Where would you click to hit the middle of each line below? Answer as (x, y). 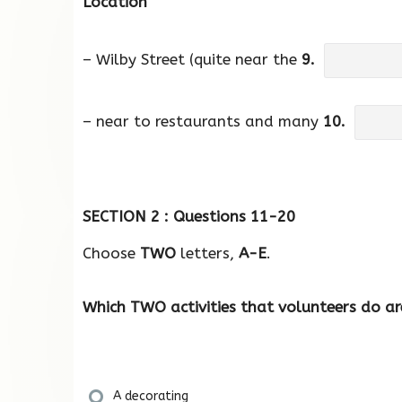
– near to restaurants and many (203, 121)
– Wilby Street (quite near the (192, 60)
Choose (111, 253)
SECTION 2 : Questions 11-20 (189, 216)
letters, (207, 253)
